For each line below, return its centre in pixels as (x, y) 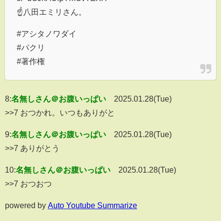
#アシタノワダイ (47, 34)
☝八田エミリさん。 (52, 12)
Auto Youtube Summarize (92, 205)
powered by (26, 205)
